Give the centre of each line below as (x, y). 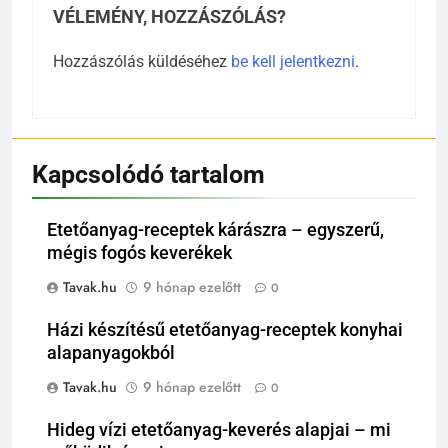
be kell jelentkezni (293, 62)
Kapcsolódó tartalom (148, 175)
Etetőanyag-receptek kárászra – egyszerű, (215, 230)
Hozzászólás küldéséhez (142, 62)
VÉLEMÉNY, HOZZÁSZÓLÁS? (169, 17)
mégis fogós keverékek (139, 253)
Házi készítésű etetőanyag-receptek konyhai (225, 330)
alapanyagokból (111, 353)
